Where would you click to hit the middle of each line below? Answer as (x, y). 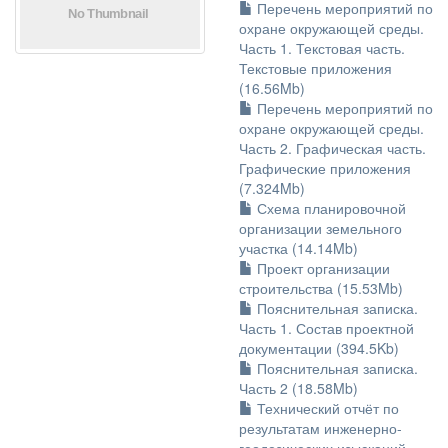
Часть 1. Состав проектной (326, 328)
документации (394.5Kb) (319, 348)
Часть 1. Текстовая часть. (322, 48)
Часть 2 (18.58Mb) (298, 388)
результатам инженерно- (320, 428)
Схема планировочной (329, 208)
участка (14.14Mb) (298, 248)
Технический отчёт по (326, 408)
